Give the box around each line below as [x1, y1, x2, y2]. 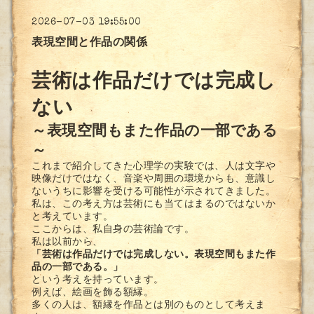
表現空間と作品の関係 [32, 37, 148, 49]
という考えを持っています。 [32, 275, 164, 285]
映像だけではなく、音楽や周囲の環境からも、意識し [32, 174, 276, 184]
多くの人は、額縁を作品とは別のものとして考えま [32, 300, 266, 310]
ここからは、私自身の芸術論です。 [32, 224, 195, 235]
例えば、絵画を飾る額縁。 [32, 287, 154, 298]
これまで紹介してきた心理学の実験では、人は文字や [32, 161, 276, 172]
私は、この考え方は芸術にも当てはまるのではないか [32, 199, 276, 210]
